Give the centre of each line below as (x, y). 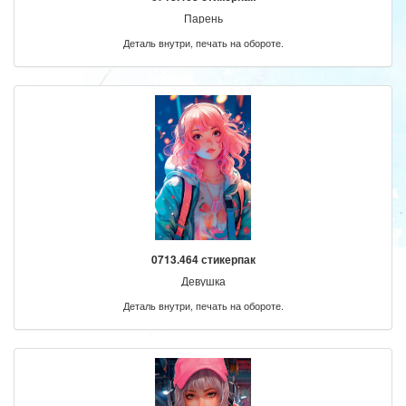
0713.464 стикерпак (203, 259)
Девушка (203, 280)
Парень (203, 17)
